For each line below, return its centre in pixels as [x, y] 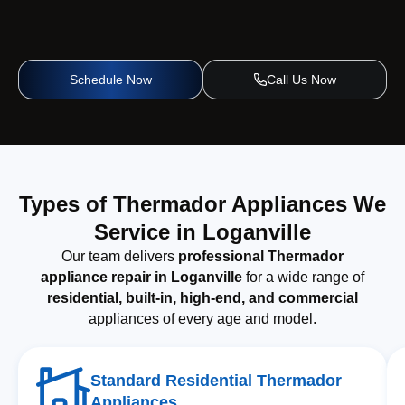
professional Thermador [260, 256]
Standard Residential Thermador [216, 380]
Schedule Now [110, 79]
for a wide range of [303, 277]
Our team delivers [119, 256]
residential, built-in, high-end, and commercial [202, 297]
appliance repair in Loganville [141, 277]
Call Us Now [301, 79]
